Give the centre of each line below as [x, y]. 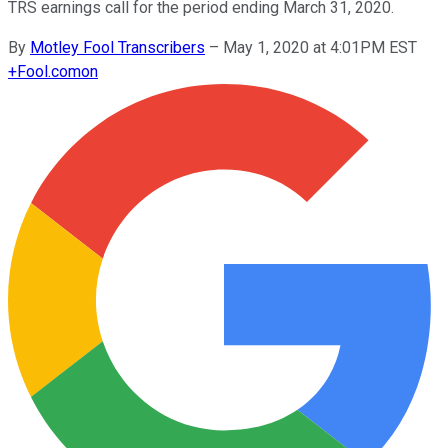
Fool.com [49, 71]
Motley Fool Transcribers [117, 47]
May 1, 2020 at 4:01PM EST [320, 47]
